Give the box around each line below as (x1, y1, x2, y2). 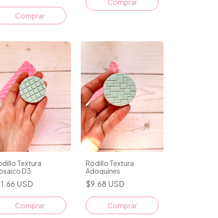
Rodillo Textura (86, 158, 134, 167)
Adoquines (86, 166, 120, 175)
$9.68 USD (86, 178, 125, 189)
